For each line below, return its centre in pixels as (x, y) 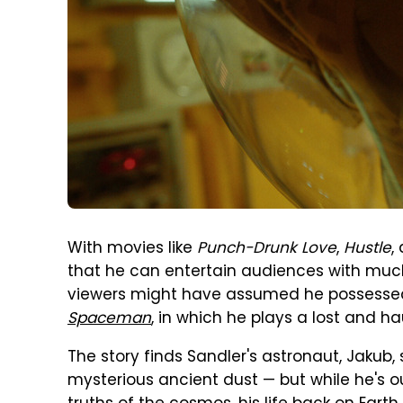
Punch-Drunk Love (267, 249)
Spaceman (109, 319)
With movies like (132, 249)
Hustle (367, 249)
